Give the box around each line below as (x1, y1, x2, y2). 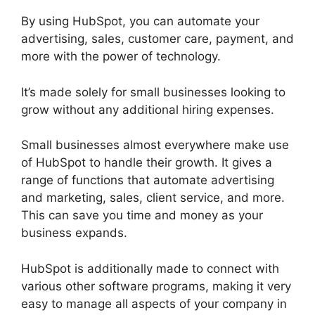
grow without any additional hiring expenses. (21, 102, 274, 117)
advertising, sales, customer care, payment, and (21, 32, 294, 46)
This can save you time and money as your (21, 208, 263, 223)
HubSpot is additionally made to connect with (21, 261, 279, 276)
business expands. (21, 226, 127, 240)
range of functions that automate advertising (21, 173, 274, 188)
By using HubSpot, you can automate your (21, 14, 259, 29)
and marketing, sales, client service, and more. (21, 191, 285, 205)
